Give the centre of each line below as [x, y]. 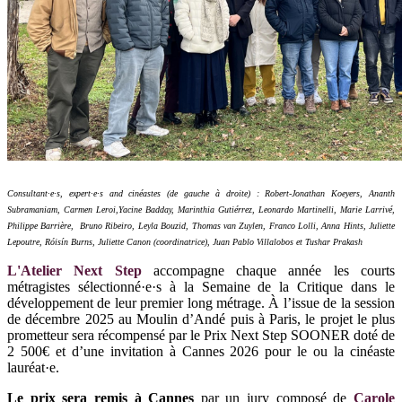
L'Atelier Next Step [74, 270]
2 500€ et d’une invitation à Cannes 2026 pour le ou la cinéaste [201, 351]
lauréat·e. [35, 367]
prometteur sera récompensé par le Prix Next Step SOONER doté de [201, 335]
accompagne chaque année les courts [274, 270]
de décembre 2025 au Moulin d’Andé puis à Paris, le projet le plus [201, 319]
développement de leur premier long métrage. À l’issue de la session [201, 302]
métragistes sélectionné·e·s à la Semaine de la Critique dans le [201, 286]
